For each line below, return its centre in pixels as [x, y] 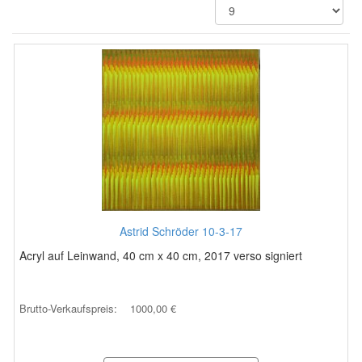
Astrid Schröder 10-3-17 [181, 231]
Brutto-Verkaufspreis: [70, 308]
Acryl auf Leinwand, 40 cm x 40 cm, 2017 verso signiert [161, 255]
